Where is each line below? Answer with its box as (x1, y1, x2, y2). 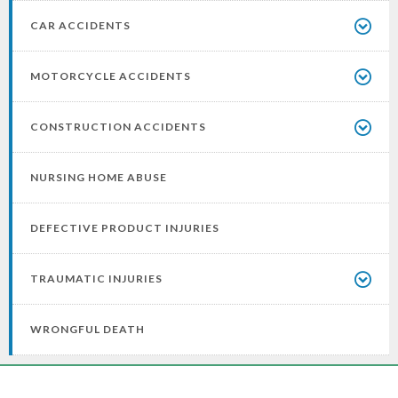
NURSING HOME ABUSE (30, 171, 167, 185)
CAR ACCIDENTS (30, 19, 131, 33)
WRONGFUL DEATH (30, 322, 145, 337)
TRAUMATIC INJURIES (30, 272, 163, 286)
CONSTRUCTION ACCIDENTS (30, 120, 206, 134)
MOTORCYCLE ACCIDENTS (30, 69, 191, 84)
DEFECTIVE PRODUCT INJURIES (30, 221, 219, 235)
